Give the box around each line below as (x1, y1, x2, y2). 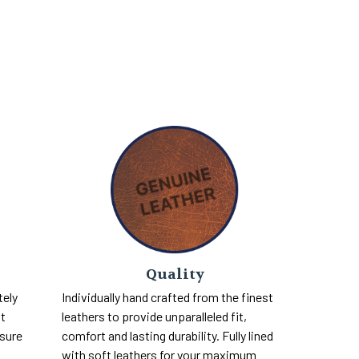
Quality (145, 264, 204, 284)
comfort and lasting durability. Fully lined (62, 327, 274, 343)
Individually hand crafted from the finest (62, 288, 274, 305)
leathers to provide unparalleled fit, (62, 308, 248, 324)
